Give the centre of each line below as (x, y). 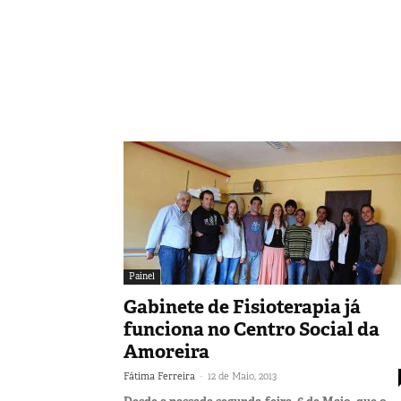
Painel (142, 276)
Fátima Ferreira (159, 375)
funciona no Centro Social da (252, 329)
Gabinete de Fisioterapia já (242, 307)
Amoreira (166, 351)
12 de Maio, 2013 (242, 375)
